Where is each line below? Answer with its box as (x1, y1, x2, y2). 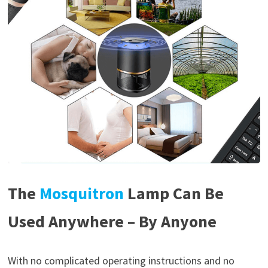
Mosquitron (39, 182, 124, 204)
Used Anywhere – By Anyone (7, 210, 217, 232)
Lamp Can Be (123, 182, 224, 204)
